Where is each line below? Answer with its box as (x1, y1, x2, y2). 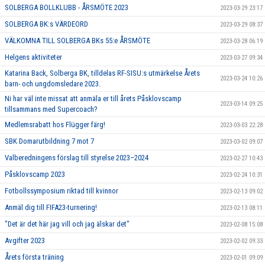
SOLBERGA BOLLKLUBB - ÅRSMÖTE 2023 (5, 2, 128, 12)
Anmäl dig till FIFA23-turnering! (5, 202, 97, 212)
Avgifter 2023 (5, 235, 45, 245)
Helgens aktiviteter (5, 52, 62, 62)
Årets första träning (5, 252, 64, 261)
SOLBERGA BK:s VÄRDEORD (5, 19, 88, 28)
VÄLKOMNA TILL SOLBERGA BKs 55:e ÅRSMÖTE (5, 35, 150, 45)
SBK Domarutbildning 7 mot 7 (5, 136, 94, 146)
